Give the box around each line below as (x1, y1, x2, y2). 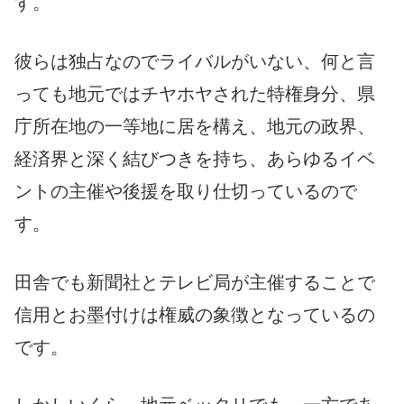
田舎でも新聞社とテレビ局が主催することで (14, 271, 375, 292)
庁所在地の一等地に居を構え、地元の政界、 (14, 115, 375, 136)
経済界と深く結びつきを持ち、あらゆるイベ (14, 148, 375, 169)
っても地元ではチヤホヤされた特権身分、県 (14, 83, 375, 104)
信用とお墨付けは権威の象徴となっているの (14, 304, 375, 325)
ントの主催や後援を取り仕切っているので (14, 180, 357, 201)
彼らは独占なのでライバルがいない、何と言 (14, 50, 375, 71)
